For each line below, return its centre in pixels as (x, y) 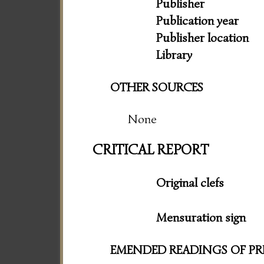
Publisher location (202, 37)
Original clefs (190, 182)
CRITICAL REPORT (151, 150)
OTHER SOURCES (157, 88)
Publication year (197, 20)
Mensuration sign (201, 217)
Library (174, 55)
